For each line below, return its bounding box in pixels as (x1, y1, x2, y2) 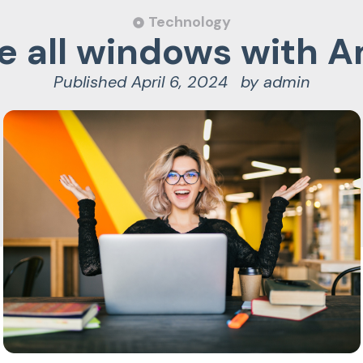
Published (53, 71, 126, 92)
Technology (147, 12, 231, 32)
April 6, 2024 (131, 71, 228, 92)
